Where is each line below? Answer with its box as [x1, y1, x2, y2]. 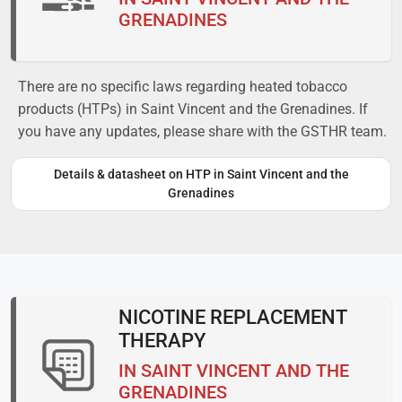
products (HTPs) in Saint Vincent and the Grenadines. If [18, 100, 368, 118]
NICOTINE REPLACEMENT [118, 305, 346, 328]
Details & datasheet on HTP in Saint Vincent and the [53, 166, 349, 181]
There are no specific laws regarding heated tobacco [18, 77, 347, 95]
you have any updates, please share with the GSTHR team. [18, 122, 387, 140]
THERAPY [118, 328, 205, 352]
